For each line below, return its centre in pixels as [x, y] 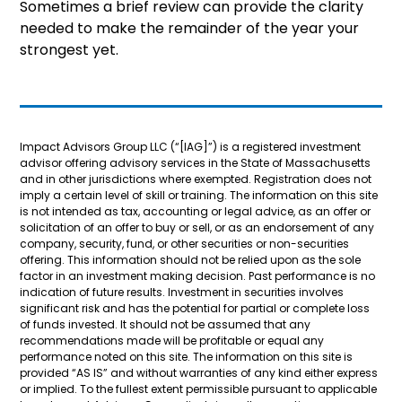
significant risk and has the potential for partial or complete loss [195, 309]
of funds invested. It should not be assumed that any [165, 325]
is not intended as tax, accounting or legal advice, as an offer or [195, 212]
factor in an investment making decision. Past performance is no [197, 276]
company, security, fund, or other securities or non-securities [184, 244]
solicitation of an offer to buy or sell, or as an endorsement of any [197, 228]
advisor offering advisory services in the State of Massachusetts [195, 163]
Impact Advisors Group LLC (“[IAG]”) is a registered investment [190, 147]
